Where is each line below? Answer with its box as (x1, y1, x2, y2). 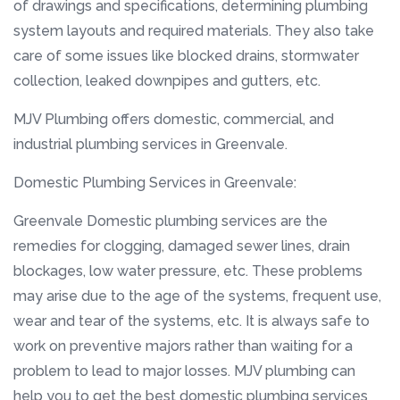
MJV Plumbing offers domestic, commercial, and (13, 110, 334, 128)
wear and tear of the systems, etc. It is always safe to (13, 312, 370, 329)
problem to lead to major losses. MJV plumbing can (13, 362, 355, 379)
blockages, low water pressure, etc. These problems (13, 262, 362, 279)
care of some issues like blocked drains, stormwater (13, 46, 359, 64)
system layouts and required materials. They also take (13, 21, 374, 39)
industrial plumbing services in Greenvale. (13, 135, 287, 153)
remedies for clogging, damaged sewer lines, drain (13, 237, 350, 254)
